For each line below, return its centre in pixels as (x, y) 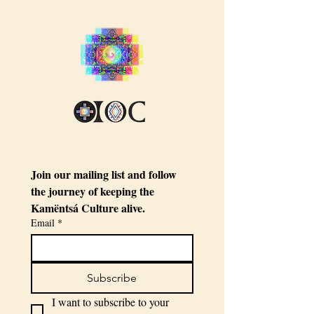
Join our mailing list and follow (104, 174)
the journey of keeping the (93, 191)
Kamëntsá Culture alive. (88, 208)
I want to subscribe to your (110, 302)
